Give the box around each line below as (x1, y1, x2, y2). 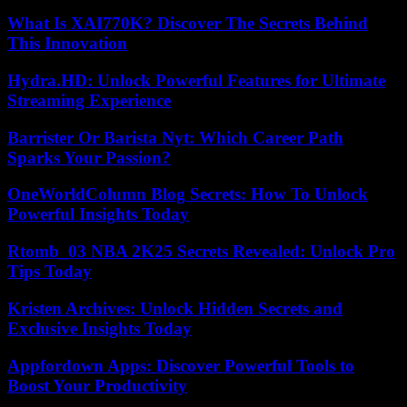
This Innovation (7, 34, 127, 54)
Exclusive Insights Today (7, 318, 192, 338)
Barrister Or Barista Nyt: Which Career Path (7, 127, 343, 147)
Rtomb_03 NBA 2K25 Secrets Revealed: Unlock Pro (7, 242, 395, 262)
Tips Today (7, 262, 92, 282)
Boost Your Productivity (7, 375, 187, 395)
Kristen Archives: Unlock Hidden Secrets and (7, 298, 342, 318)
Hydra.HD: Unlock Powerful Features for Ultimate (7, 70, 385, 90)
